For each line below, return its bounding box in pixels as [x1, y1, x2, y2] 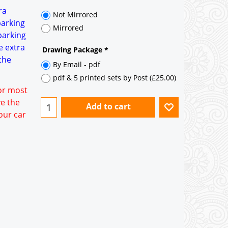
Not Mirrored [53, 10, 98, 20]
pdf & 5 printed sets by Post [53, 73, 150, 83]
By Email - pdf [53, 60, 100, 70]
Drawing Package [42, 44, 104, 54]
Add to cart [85, 101, 131, 112]
